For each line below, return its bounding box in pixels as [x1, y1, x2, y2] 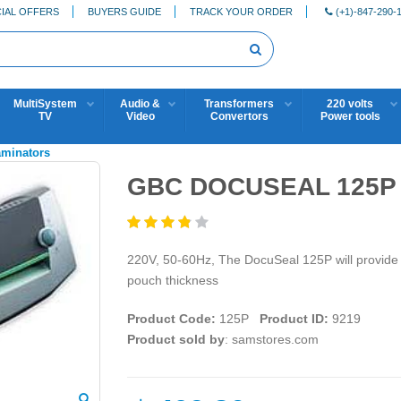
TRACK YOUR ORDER [190, 5, 293, 17]
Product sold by [126, 331, 225, 346]
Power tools [320, 110, 380, 123]
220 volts [327, 98, 373, 110]
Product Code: [126, 311, 216, 326]
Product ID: [259, 311, 328, 326]
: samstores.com [224, 331, 319, 346]
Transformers [204, 98, 274, 110]
